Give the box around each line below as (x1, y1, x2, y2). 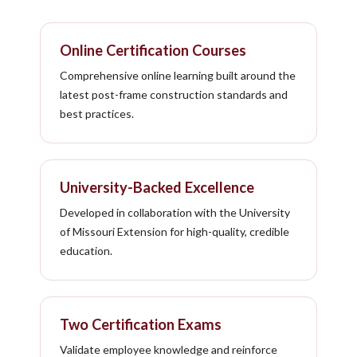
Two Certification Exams (60, 315, 222, 333)
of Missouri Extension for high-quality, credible (60, 224, 289, 238)
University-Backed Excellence (60, 178, 254, 196)
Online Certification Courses (60, 41, 246, 59)
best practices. (60, 106, 134, 120)
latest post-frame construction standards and (60, 87, 288, 101)
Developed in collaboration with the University (60, 205, 290, 219)
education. (60, 243, 112, 257)
